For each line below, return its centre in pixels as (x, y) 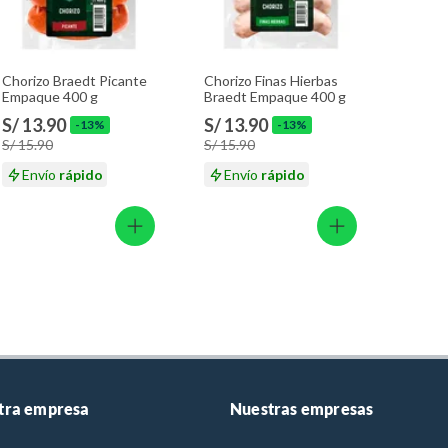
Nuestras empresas (302, 409)
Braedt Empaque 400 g (275, 97)
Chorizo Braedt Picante (74, 81)
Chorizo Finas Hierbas (271, 81)
